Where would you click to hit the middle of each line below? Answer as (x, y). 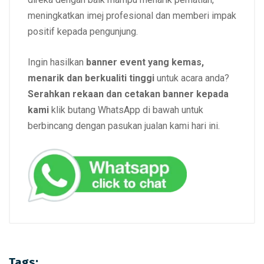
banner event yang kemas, (145, 62)
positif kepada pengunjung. (83, 31)
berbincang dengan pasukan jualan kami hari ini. (124, 126)
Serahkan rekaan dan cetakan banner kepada (128, 94)
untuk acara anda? (192, 78)
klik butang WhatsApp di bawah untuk (126, 110)
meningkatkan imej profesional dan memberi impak (132, 15)
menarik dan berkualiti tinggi (91, 78)
